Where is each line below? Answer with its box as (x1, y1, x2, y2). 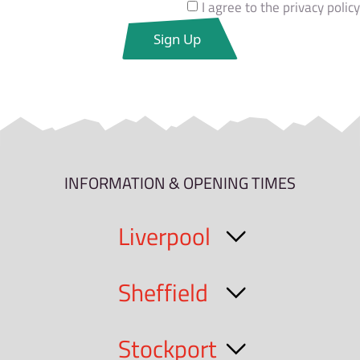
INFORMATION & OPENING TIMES (64, 170, 296, 196)
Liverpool (117, 217, 211, 255)
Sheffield (117, 273, 208, 311)
